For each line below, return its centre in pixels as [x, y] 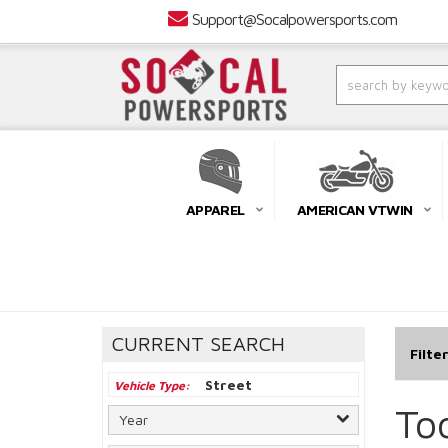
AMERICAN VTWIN [355, 210]
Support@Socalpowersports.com [294, 19]
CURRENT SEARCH [198, 344]
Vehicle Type [149, 386]
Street [228, 385]
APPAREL [215, 210]
